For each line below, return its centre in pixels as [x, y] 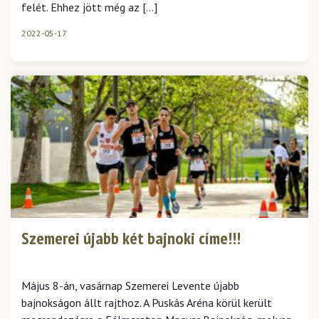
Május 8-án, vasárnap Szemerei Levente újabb [130, 286]
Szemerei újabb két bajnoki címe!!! [131, 238]
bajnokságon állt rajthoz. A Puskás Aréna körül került [147, 303]
